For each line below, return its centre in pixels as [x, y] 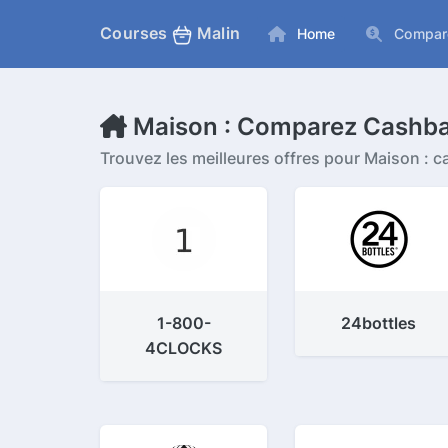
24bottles [379, 323]
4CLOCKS [184, 348]
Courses [136, 33]
